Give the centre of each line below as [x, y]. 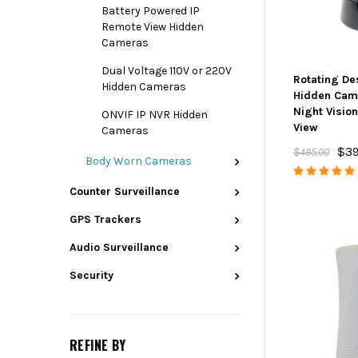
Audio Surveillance [119, 247]
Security [91, 275]
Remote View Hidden [153, 27]
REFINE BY [98, 345]
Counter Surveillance [125, 191]
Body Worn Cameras [139, 161]
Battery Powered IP [151, 11]
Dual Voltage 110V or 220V [167, 71]
